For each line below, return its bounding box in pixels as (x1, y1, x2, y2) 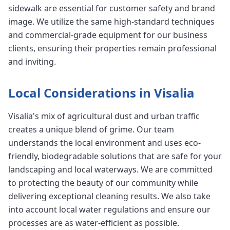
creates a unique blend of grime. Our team (8, 124, 174, 136)
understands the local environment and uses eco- (8, 137, 201, 149)
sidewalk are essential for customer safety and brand (8, 3, 215, 14)
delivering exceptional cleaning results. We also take (8, 190, 210, 202)
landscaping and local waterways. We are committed (8, 164, 213, 176)
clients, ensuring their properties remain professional (8, 43, 217, 54)
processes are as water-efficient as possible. (8, 217, 179, 229)
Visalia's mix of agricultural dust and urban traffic (8, 110, 200, 122)
